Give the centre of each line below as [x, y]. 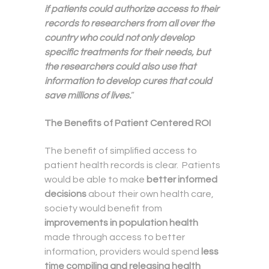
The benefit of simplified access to [121, 151]
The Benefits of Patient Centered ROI [128, 123]
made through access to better [115, 237]
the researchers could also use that [120, 67]
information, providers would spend [123, 252]
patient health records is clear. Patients [132, 165]
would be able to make [95, 180]
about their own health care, [150, 194]
